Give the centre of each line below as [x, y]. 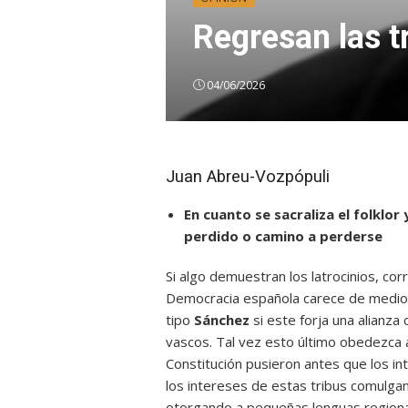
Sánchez [224, 320]
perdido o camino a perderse [283, 236]
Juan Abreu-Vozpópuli [248, 177]
